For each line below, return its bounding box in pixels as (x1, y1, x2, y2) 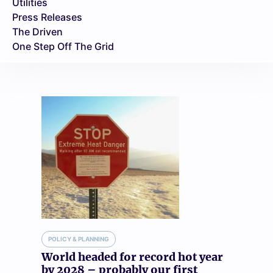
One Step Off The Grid (12, 40, 114, 53)
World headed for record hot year (41, 249, 223, 264)
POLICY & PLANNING (48, 235, 109, 243)
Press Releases (12, 11, 82, 24)
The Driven (12, 26, 63, 38)
